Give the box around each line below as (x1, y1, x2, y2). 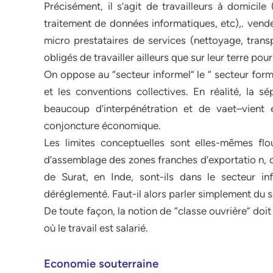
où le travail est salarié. (44, 222, 148, 234)
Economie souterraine (44, 257, 158, 271)
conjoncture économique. (44, 119, 161, 132)
